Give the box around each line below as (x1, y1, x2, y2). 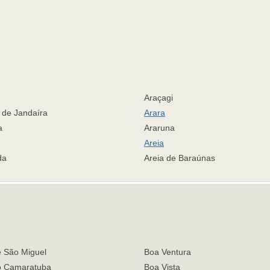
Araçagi (144, 93, 173, 102)
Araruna (144, 123, 175, 133)
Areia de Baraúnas (144, 153, 215, 163)
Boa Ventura (144, 247, 191, 257)
